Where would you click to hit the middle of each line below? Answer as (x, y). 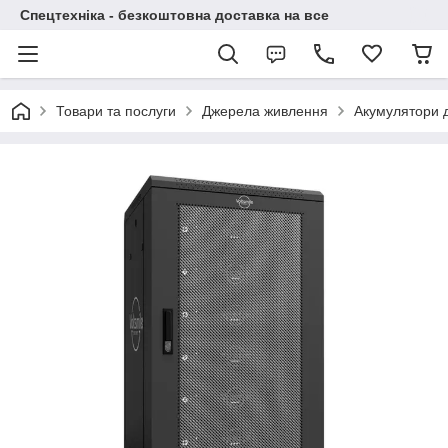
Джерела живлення (265, 111)
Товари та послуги (116, 111)
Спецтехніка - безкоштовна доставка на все (174, 15)
